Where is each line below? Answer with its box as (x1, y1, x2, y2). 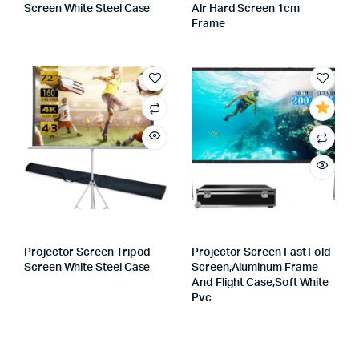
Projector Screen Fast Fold (192, 246, 332, 258)
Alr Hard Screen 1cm (192, 2, 300, 14)
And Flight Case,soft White (192, 276, 329, 288)
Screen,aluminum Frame (192, 261, 318, 273)
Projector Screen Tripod (24, 246, 151, 258)
